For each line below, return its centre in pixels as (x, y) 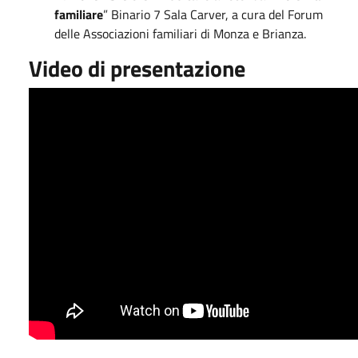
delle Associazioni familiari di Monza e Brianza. (180, 34)
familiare (79, 14)
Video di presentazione (137, 68)
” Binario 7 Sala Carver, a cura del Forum (213, 14)
